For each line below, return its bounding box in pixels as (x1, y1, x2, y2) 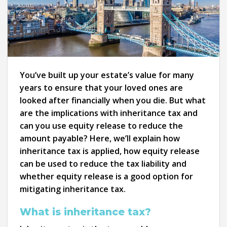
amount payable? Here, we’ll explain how (20, 132, 180, 144)
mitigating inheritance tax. (20, 183, 126, 195)
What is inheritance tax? (20, 206, 151, 218)
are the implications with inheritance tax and (20, 107, 198, 119)
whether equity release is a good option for (20, 170, 193, 182)
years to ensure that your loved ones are (20, 82, 183, 93)
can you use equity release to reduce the (20, 120, 183, 131)
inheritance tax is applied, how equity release (20, 145, 200, 157)
